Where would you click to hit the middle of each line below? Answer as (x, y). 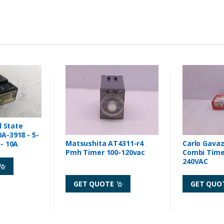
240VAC (195, 161)
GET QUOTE (95, 183)
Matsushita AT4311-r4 (105, 143)
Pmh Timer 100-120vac (105, 152)
